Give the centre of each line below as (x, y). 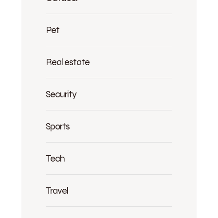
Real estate (68, 62)
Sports (58, 126)
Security (61, 94)
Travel (57, 190)
